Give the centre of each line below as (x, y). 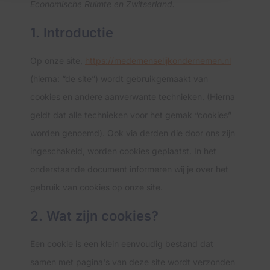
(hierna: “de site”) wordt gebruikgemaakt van (119, 79)
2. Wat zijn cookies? (94, 216)
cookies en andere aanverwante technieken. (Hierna (133, 97)
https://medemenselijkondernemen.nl (158, 61)
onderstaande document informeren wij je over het (129, 169)
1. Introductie (72, 33)
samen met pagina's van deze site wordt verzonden (133, 262)
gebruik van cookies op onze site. (96, 187)
